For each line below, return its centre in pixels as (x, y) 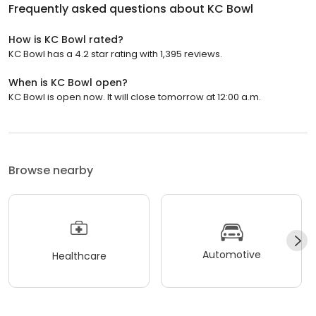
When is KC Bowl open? (68, 82)
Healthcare (79, 256)
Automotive (231, 255)
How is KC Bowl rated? (66, 39)
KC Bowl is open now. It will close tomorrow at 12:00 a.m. (135, 97)
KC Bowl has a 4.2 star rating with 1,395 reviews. (115, 54)
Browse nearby (51, 170)
